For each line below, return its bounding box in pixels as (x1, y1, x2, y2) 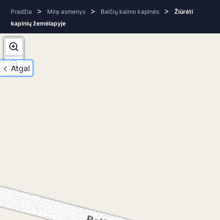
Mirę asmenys (47, 8, 86, 15)
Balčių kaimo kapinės (101, 8, 160, 15)
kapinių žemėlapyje (11, 20, 66, 27)
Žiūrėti (174, 8, 193, 15)
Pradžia (11, 8, 32, 15)
